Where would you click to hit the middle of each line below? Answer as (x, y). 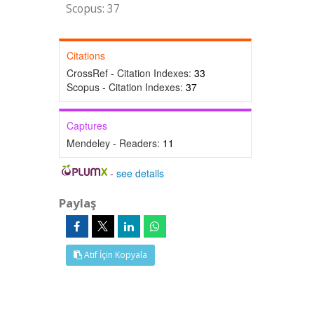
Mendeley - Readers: (114, 143)
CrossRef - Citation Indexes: (130, 73)
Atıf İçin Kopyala (114, 255)
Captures (87, 125)
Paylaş (77, 203)
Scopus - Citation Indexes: (126, 87)
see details (141, 173)
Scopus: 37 (93, 9)
